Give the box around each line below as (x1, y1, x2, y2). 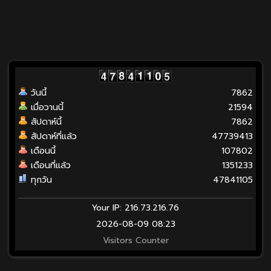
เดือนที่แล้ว (31, 159, 71, 172)
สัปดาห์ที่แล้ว (31, 130, 77, 143)
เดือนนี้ (31, 145, 56, 157)
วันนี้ (31, 87, 47, 99)
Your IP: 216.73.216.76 (92, 201, 179, 214)
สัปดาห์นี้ (31, 116, 62, 128)
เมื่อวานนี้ (31, 101, 64, 114)
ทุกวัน (31, 174, 52, 186)
